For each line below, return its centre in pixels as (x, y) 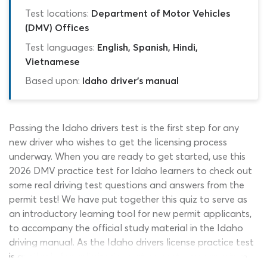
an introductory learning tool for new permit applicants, (130, 213)
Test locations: (57, 13)
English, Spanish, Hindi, (148, 47)
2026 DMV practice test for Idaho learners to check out (131, 170)
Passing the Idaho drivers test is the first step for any (124, 127)
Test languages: (60, 47)
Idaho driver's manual (131, 80)
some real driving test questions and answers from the (127, 184)
